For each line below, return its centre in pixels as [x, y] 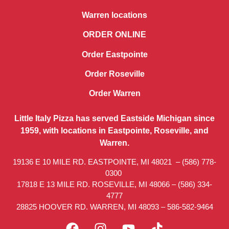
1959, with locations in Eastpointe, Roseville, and [114, 130]
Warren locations [114, 15]
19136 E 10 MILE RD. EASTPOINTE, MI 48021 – [97, 162]
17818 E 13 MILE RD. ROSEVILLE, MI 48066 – [97, 185]
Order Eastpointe [114, 54]
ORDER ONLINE [114, 35]
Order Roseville [114, 74]
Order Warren [114, 94]
